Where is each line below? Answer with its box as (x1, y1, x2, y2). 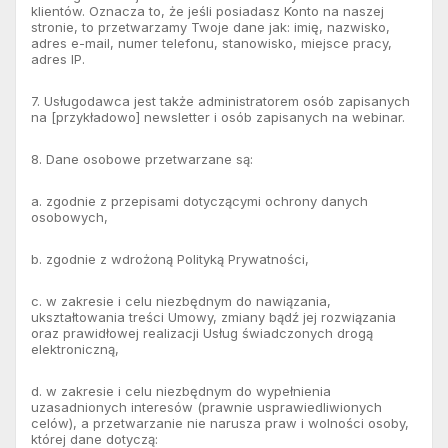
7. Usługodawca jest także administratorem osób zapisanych (31, 92, 410, 109)
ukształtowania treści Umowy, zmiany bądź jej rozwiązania (31, 308, 396, 325)
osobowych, (31, 208, 108, 225)
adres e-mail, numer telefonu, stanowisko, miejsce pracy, (31, 34, 392, 51)
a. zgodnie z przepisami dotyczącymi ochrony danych (31, 192, 368, 209)
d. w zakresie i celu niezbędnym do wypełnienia (31, 382, 331, 399)
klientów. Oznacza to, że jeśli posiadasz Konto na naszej (31, 2, 384, 19)
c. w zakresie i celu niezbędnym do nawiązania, (31, 292, 331, 309)
